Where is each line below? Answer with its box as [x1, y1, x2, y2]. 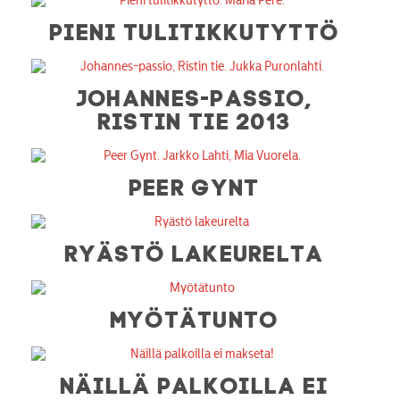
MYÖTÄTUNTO [110, 304, 279, 329]
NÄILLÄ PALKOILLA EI [60, 371, 329, 395]
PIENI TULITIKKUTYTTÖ [50, 17, 340, 41]
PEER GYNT [129, 172, 261, 196]
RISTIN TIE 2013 [97, 106, 292, 130]
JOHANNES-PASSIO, [76, 83, 313, 107]
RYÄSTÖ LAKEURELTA [64, 238, 325, 262]
